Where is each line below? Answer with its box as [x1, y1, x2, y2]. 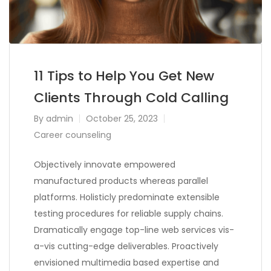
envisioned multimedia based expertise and [34, 256, 219, 269]
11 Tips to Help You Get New [34, 66, 214, 85]
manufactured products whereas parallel [34, 174, 208, 187]
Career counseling [34, 128, 111, 141]
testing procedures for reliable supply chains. [34, 207, 223, 220]
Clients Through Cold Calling [34, 88, 229, 107]
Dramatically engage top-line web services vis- [34, 223, 234, 236]
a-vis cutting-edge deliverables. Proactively [34, 240, 218, 252]
